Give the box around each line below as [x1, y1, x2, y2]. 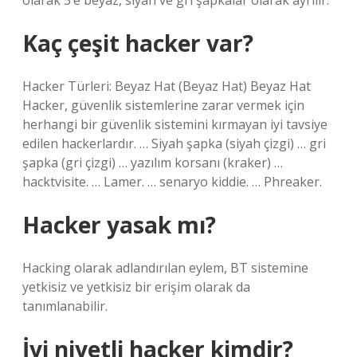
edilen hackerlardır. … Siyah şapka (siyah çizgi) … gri [22, 135, 326, 152]
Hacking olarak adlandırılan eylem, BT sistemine [22, 259, 308, 277]
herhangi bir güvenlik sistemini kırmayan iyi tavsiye [22, 116, 328, 133]
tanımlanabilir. [22, 297, 108, 315]
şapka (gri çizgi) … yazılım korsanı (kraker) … [22, 154, 283, 171]
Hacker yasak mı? [22, 210, 216, 240]
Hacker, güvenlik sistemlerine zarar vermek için [22, 96, 304, 114]
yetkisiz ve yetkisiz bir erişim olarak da [22, 278, 250, 296]
